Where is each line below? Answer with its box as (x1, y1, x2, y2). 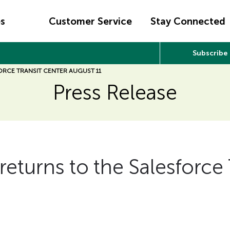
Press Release (53, 80, 177, 105)
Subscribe (193, 49, 227, 57)
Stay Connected (150, 15, 226, 27)
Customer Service (48, 15, 132, 27)
